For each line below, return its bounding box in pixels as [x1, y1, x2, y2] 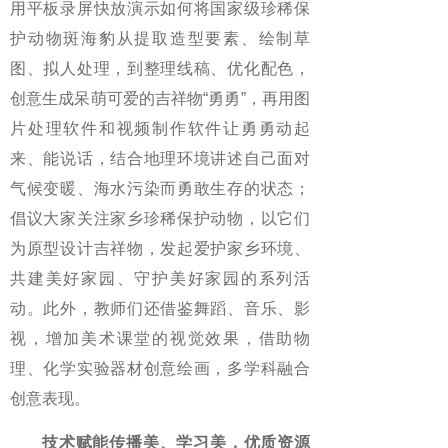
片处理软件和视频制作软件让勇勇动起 [10, 120, 310, 137]
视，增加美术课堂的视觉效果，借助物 [10, 330, 310, 347]
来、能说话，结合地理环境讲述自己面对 [10, 150, 310, 167]
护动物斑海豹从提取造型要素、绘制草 [10, 30, 310, 47]
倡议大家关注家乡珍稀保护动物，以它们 [10, 210, 310, 227]
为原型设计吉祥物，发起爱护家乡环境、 [10, 240, 310, 257]
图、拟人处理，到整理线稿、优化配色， [10, 60, 310, 77]
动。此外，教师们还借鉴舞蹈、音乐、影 [10, 300, 310, 317]
